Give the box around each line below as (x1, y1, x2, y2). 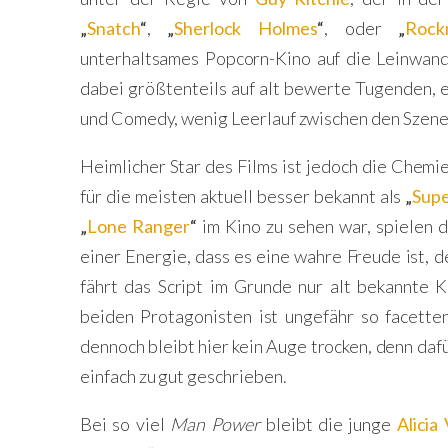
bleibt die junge (260, 413, 397, 435)
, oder (324, 17, 398, 39)
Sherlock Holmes (173, 17, 318, 39)
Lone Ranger (86, 215, 190, 237)
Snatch (86, 17, 140, 39)
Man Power (170, 413, 261, 435)
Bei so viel (80, 413, 171, 435)
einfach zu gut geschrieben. (80, 365, 287, 387)
